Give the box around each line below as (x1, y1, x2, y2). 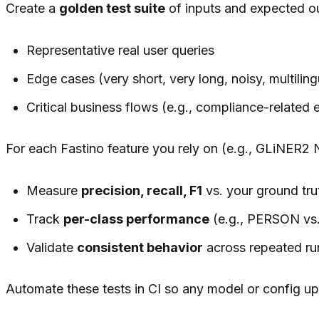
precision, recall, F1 (81, 183, 203, 198)
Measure (26, 183, 82, 198)
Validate (26, 240, 78, 255)
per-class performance (63, 211, 210, 226)
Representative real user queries (26, 43, 215, 58)
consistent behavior (77, 240, 204, 255)
